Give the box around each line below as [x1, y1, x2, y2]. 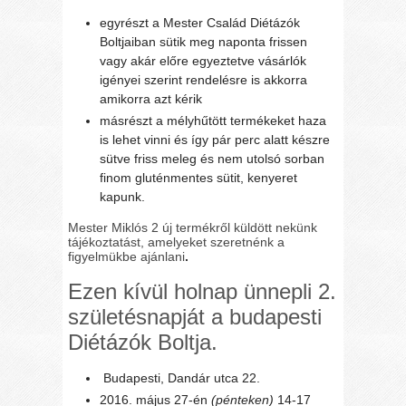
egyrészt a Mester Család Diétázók [100, 14, 301, 30]
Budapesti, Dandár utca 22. [100, 370, 261, 385]
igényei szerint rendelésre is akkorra [100, 72, 308, 87]
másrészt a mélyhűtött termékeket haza [100, 112, 327, 128]
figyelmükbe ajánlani [68, 248, 186, 264]
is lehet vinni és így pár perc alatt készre [100, 131, 331, 147]
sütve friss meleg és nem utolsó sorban [100, 150, 325, 166]
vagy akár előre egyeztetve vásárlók [100, 53, 307, 68]
